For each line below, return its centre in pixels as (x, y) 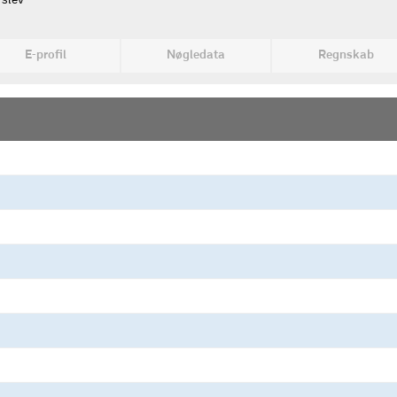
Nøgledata (195, 55)
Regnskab (346, 55)
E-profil (45, 55)
